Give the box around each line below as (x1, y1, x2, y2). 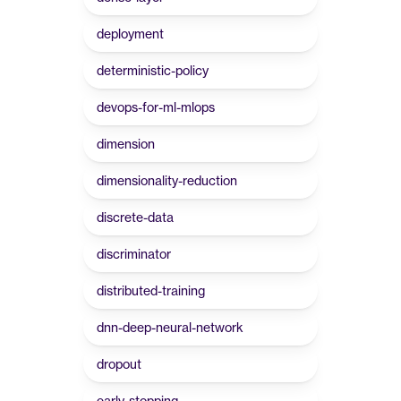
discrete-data (97, 209, 174, 225)
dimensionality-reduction (97, 173, 237, 188)
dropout (97, 356, 141, 371)
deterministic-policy (97, 63, 209, 78)
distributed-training (97, 283, 205, 298)
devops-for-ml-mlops (97, 99, 215, 115)
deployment (97, 26, 164, 41)
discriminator (97, 246, 171, 261)
